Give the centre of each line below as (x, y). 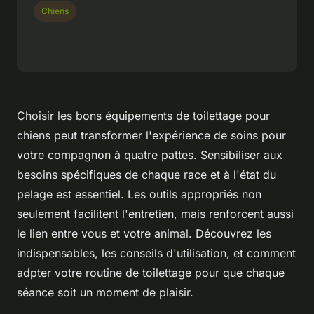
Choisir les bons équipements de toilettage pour (143, 115)
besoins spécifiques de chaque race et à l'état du (146, 174)
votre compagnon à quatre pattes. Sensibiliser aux (150, 155)
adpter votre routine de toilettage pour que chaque (151, 272)
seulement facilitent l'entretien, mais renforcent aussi (155, 213)
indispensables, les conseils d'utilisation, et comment (156, 253)
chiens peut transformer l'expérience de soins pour (151, 135)
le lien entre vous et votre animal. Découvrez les (144, 233)
